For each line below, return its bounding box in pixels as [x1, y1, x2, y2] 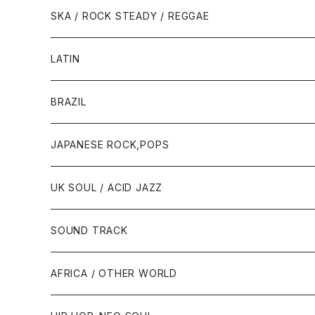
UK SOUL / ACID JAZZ [51, 181, 163, 193]
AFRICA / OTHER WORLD [51, 267, 177, 279]
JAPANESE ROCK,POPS [51, 139, 169, 150]
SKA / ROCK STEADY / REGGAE [51, 10, 210, 22]
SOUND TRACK [51, 224, 128, 236]
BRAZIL [51, 96, 86, 108]
